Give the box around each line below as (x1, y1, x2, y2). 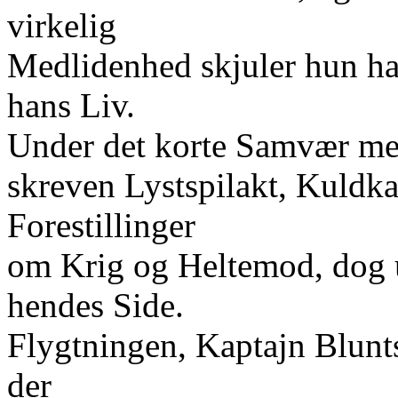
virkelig (7, 6, 116, 44)
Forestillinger (7, 206, 195, 244)
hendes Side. (7, 286, 184, 324)
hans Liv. (7, 86, 135, 124)
